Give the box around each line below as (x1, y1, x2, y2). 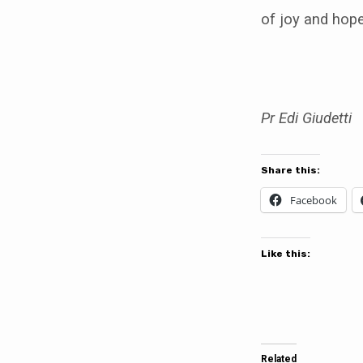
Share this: (261, 164, 320, 177)
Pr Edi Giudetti (261, 109, 352, 127)
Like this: (261, 247, 310, 259)
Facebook (290, 193, 337, 208)
